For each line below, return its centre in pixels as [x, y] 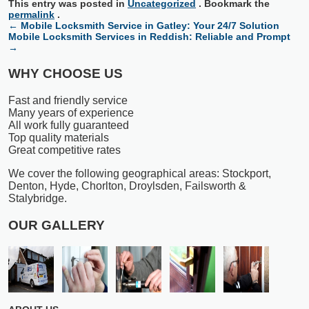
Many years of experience [71, 113]
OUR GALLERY [57, 226]
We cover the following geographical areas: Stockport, [140, 174]
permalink [31, 15]
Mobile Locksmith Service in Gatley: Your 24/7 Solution [150, 26]
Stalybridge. [38, 199]
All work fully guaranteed [69, 126]
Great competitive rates [64, 150]
